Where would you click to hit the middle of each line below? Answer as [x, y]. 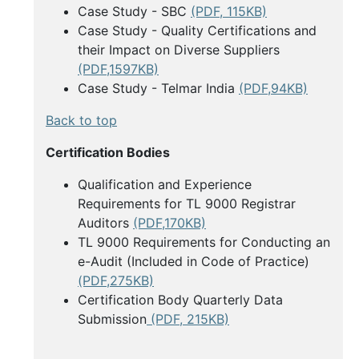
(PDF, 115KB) [229, 12]
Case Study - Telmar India [158, 89]
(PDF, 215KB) [188, 319]
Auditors [105, 223]
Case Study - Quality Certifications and [197, 31]
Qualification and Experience [165, 185]
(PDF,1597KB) [118, 69]
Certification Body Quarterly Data [180, 300]
